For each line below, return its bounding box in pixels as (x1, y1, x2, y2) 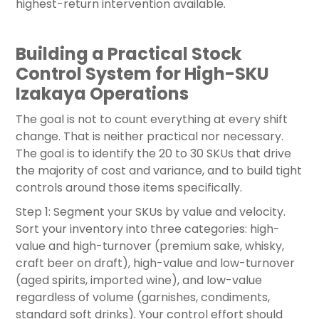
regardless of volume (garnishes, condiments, (16, 289, 270, 306)
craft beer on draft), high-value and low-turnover (16, 255, 295, 272)
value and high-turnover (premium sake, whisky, (16, 238, 284, 255)
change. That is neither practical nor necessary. (16, 128, 283, 145)
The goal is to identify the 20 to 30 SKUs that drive (16, 145, 291, 162)
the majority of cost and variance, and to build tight (16, 162, 302, 179)
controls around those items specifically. (16, 179, 242, 197)
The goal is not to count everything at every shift (16, 111, 288, 128)
